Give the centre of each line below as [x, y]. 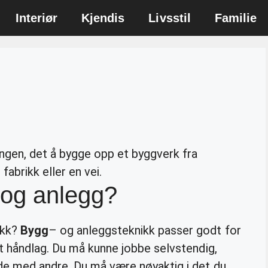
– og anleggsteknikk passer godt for [144, 230]
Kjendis [103, 18]
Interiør [36, 18]
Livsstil [170, 18]
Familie [236, 18]
